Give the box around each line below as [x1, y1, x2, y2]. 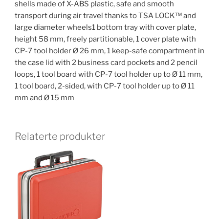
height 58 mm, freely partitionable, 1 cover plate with [15, 35, 196, 44]
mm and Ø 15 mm [15, 93, 74, 103]
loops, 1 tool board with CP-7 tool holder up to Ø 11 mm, [15, 70, 202, 79]
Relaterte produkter [15, 130, 105, 142]
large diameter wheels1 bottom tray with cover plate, [15, 23, 196, 32]
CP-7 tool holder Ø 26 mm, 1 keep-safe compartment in [15, 46, 204, 56]
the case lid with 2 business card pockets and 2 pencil [15, 58, 197, 67]
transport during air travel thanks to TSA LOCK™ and [15, 11, 196, 21]
